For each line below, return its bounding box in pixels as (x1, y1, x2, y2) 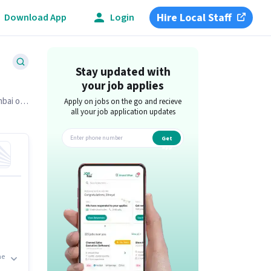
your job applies (82, 78, 165, 94)
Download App (4, 10, 67, 24)
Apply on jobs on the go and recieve (64, 96, 182, 107)
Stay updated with (75, 64, 171, 80)
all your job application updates (70, 106, 175, 117)
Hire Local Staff (157, 10, 232, 25)
